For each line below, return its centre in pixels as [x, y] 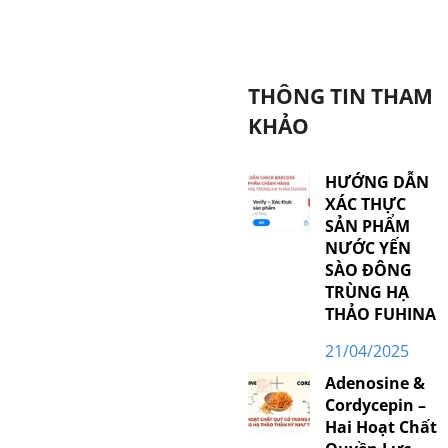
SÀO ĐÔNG [368, 270]
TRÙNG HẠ [366, 292]
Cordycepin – [375, 405]
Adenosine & [374, 383]
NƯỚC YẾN [367, 248]
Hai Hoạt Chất [380, 427]
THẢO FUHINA [380, 314]
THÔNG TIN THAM [341, 95]
